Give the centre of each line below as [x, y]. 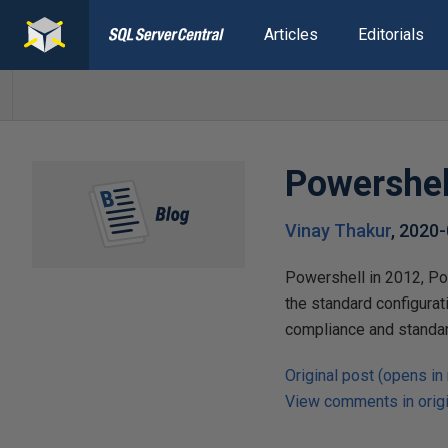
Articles [290, 34]
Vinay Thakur [338, 230]
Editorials [390, 34]
